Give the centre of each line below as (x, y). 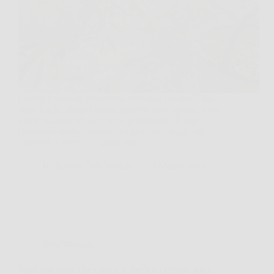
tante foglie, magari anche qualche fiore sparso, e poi (120, 109)
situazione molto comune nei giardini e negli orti (111, 131)
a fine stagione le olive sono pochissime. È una (108, 120)
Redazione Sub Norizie (88, 165)
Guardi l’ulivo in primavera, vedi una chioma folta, (116, 98)
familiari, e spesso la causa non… (83, 142)
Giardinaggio (68, 243)
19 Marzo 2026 (176, 165)
